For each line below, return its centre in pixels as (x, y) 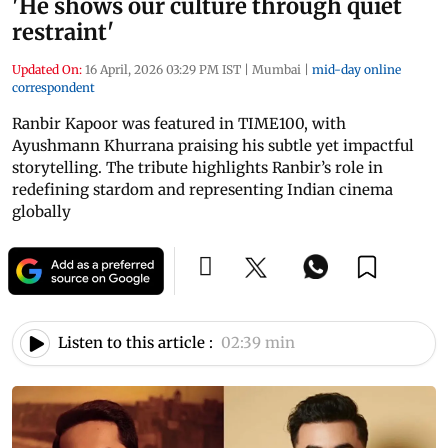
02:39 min (258, 343)
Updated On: (47, 69)
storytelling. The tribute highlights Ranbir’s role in (197, 167)
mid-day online (356, 69)
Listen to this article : (135, 343)
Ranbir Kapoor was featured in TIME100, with (179, 123)
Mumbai (276, 69)
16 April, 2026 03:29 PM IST (163, 69)
